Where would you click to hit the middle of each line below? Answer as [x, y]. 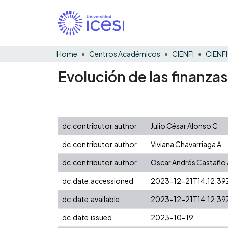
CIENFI [183, 54]
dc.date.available [91, 199]
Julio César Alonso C [184, 125]
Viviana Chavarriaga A [186, 144]
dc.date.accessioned [98, 180]
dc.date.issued [87, 217]
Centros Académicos [125, 54]
